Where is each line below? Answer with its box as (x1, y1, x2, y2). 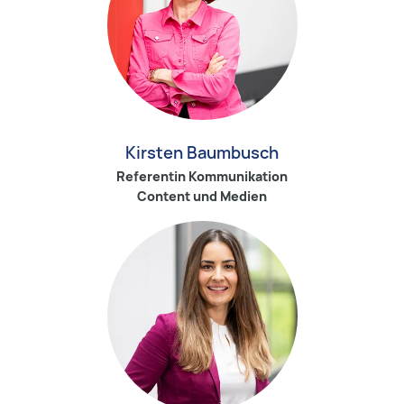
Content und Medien (137, 188, 267, 206)
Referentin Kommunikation (116, 168, 288, 186)
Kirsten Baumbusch (125, 141, 279, 165)
